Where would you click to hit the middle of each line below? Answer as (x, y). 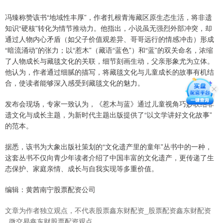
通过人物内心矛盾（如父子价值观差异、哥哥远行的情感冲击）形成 (110, 39)
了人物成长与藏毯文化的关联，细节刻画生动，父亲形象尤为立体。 (110, 61)
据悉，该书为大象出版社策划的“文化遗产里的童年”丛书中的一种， (109, 147)
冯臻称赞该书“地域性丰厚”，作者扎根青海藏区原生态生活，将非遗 (109, 17)
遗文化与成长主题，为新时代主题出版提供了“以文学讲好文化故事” (109, 115)
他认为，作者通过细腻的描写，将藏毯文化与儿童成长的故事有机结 (110, 72)
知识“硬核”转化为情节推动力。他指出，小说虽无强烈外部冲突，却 (109, 28)
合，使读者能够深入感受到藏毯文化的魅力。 (75, 83)
